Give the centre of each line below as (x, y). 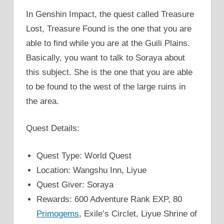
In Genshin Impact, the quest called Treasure (110, 14)
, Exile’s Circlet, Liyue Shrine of (138, 213)
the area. (42, 101)
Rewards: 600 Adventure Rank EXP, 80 (109, 199)
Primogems (58, 213)
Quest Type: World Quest (84, 155)
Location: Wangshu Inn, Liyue (92, 170)
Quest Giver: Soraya (75, 184)
